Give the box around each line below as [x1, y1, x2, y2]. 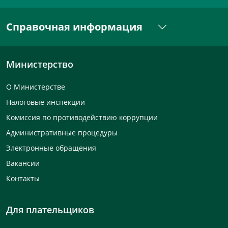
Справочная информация [6, 20, 145, 34]
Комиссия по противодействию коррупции [6, 112, 158, 122]
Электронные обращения [6, 143, 96, 153]
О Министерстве [6, 82, 65, 92]
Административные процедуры [6, 128, 118, 137]
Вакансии [6, 158, 40, 168]
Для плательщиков [6, 204, 94, 216]
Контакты [6, 174, 40, 183]
